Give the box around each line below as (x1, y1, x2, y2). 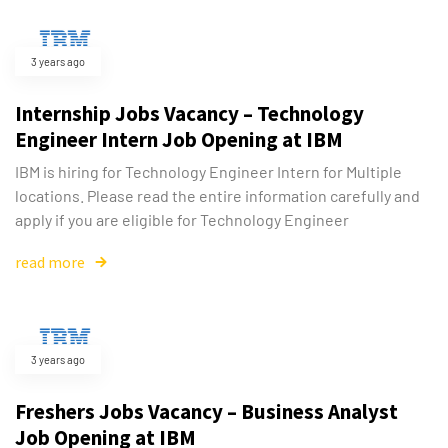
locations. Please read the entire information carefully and (15, 186, 420, 205)
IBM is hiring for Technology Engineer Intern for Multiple (15, 162, 402, 181)
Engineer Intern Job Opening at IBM (15, 126, 343, 153)
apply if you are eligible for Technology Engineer (15, 210, 349, 229)
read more (15, 251, 85, 272)
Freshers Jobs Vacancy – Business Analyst (15, 397, 398, 425)
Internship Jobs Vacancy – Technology (15, 100, 364, 127)
